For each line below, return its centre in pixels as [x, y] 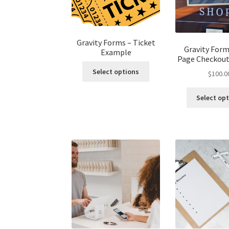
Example [116, 52]
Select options [116, 72]
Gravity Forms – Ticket [116, 42]
